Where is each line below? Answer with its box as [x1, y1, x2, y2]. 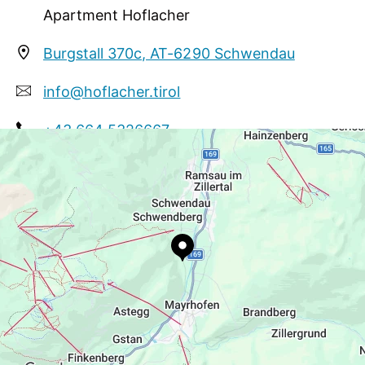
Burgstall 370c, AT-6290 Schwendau [43, 45, 295, 63]
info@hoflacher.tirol [43, 83, 181, 101]
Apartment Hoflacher [43, 7, 191, 24]
